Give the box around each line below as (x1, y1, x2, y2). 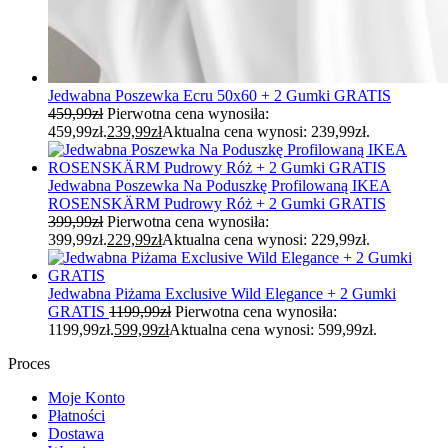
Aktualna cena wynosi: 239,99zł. (162, 122, 370, 140)
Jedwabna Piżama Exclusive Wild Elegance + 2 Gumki (48, 284, 396, 302)
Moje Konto (48, 388, 125, 406)
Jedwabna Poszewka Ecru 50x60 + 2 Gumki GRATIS (48, 86, 391, 104)
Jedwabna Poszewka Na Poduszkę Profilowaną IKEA (48, 176, 391, 194)
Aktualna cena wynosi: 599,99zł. (169, 320, 377, 338)
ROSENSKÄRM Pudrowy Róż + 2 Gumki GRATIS (48, 194, 386, 212)
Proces (8, 354, 50, 372)
